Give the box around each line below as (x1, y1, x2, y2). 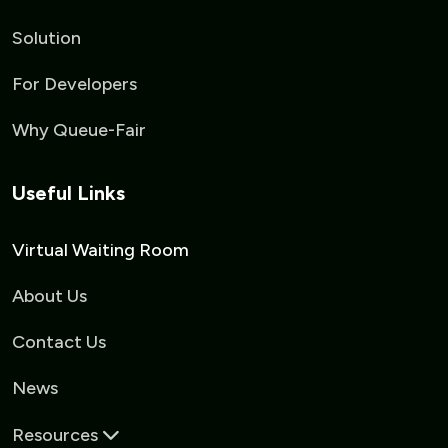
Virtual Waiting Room (12, 239, 189, 262)
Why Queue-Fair (12, 119, 146, 142)
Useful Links (12, 181, 125, 206)
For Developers (12, 73, 137, 96)
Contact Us (12, 331, 106, 354)
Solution (12, 27, 81, 50)
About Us (12, 285, 87, 308)
